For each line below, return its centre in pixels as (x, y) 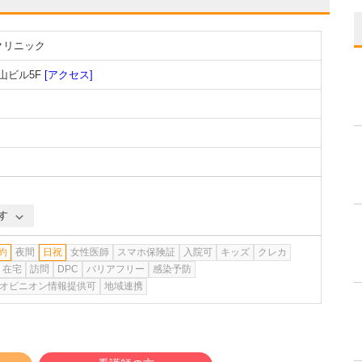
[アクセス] (69, 75)
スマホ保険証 (146, 252)
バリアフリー (116, 269)
